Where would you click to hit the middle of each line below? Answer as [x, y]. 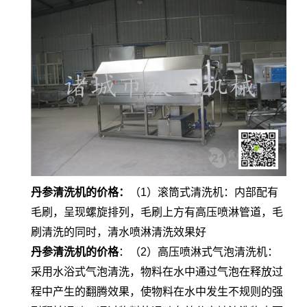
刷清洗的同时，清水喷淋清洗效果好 [119, 232]
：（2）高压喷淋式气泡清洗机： [198, 252]
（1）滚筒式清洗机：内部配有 [204, 193]
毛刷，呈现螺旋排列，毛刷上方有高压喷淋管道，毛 [157, 212]
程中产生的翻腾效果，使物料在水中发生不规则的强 [157, 292]
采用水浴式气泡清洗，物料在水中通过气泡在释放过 [157, 272]
